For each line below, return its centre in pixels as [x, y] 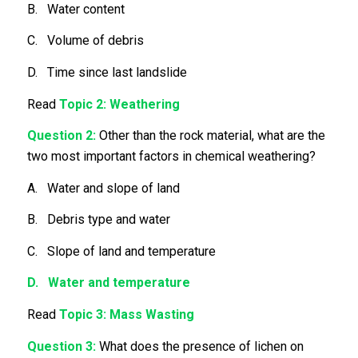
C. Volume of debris [85, 41]
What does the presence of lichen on [199, 346]
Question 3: [61, 346]
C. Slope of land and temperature [121, 251]
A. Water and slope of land [103, 188]
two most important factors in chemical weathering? [171, 157]
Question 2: [61, 136]
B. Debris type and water [98, 220]
